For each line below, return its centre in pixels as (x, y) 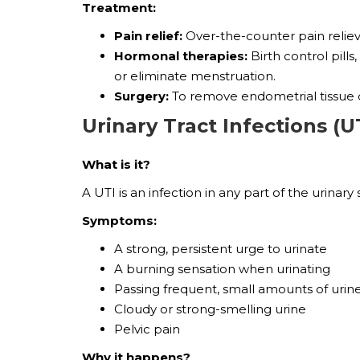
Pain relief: (148, 35)
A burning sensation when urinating (222, 268)
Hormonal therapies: (182, 55)
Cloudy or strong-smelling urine (210, 309)
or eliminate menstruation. (195, 76)
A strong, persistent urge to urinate (221, 248)
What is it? (116, 164)
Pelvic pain (147, 329)
